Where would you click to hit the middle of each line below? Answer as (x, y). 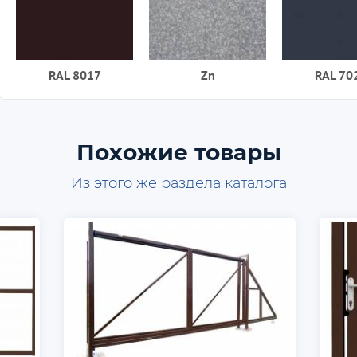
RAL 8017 (75, 75)
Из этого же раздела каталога (178, 183)
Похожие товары (178, 152)
